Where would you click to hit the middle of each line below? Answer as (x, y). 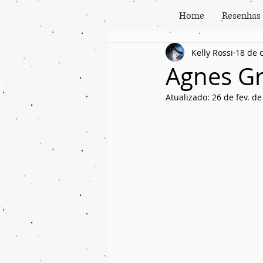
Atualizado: (189, 97)
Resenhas (241, 16)
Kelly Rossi (212, 52)
